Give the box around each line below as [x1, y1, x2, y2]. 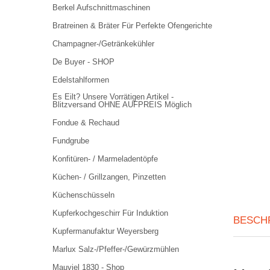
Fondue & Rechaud [52, 118, 119, 127]
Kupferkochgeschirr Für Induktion [52, 209, 168, 218]
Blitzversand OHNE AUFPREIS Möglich [52, 100, 192, 109]
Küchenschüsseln [52, 190, 115, 199]
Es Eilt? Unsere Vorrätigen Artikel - [52, 92, 174, 101]
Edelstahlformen [52, 75, 109, 84]
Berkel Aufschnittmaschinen [52, 3, 150, 12]
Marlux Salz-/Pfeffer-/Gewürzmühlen [52, 245, 179, 254]
